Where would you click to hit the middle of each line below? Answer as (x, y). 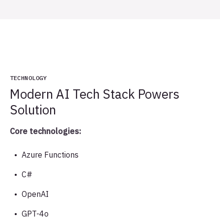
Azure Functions (50, 155)
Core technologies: (45, 131)
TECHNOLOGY (28, 78)
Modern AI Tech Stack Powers (95, 94)
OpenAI (35, 194)
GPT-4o (35, 214)
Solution (34, 110)
